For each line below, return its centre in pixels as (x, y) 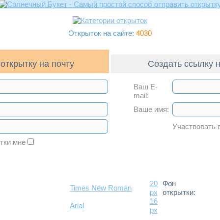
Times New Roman (101, 188)
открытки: (179, 192)
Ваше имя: (151, 109)
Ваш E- (146, 87)
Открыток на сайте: (102, 33)
